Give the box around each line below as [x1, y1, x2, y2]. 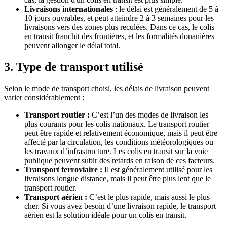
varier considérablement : [4, 93, 84, 102]
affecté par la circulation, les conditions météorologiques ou [24, 138, 213, 147]
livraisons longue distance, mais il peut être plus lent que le [24, 174, 211, 183]
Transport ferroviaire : [24, 165, 102, 174]
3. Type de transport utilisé [4, 60, 143, 74]
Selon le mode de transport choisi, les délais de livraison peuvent [4, 84, 209, 93]
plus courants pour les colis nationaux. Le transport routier [24, 120, 209, 129]
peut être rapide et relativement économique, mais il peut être [24, 129, 217, 138]
